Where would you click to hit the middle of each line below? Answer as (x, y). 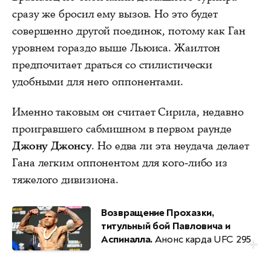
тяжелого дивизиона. (66, 180)
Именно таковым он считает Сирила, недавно (128, 112)
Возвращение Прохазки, (158, 213)
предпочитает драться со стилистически (113, 65)
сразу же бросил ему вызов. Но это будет (115, 14)
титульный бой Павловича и (166, 226)
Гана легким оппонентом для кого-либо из (120, 163)
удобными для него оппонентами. (98, 82)
